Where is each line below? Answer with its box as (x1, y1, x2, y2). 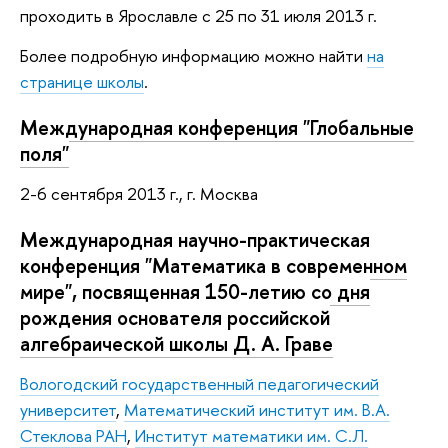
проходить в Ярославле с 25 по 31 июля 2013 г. (20, 4, 377, 28)
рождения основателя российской (20, 304, 330, 332)
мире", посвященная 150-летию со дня (20, 278, 370, 306)
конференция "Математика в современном (20, 252, 407, 280)
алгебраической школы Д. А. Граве (20, 330, 333, 358)
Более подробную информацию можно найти (20, 43, 367, 67)
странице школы (20, 69, 144, 93)
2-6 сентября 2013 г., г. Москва (20, 181, 258, 205)
